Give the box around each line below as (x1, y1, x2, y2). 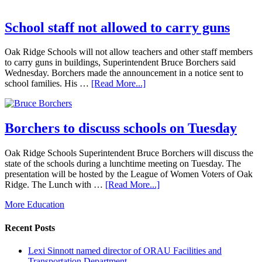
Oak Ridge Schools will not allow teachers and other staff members (5, 47, 253, 57)
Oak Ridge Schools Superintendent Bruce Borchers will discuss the (5, 148, 253, 158)
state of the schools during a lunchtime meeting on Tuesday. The (5, 158, 241, 169)
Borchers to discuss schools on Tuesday (5, 120, 237, 136)
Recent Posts (5, 222, 55, 233)
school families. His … (5, 78, 91, 89)
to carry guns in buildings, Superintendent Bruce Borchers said (5, 57, 236, 68)
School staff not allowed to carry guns (5, 19, 230, 35)
